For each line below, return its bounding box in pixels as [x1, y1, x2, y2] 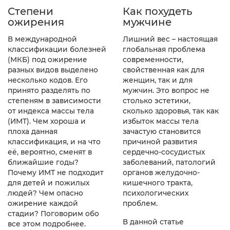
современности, [123, 55, 183, 64]
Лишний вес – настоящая [123, 34, 218, 43]
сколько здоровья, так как [123, 106, 219, 115]
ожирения [8, 16, 64, 29]
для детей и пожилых [8, 179, 89, 187]
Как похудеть [123, 5, 192, 17]
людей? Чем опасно [8, 189, 83, 198]
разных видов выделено [8, 66, 98, 74]
